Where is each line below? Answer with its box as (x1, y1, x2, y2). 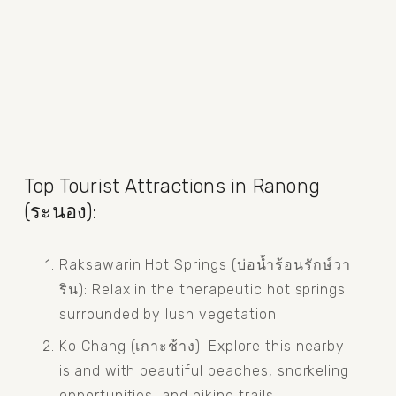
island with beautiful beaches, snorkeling (58, 362, 350, 379)
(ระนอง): (23, 200, 98, 223)
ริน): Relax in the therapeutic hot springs (58, 280, 346, 298)
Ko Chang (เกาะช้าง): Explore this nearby (58, 337, 346, 354)
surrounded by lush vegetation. (58, 305, 280, 323)
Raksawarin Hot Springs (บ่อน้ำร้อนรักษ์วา (58, 255, 351, 273)
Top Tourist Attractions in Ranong (23, 174, 321, 197)
